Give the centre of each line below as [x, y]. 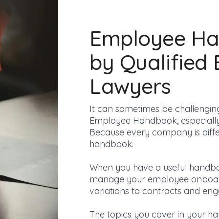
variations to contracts [135, 191]
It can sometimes [124, 109]
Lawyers [130, 86]
